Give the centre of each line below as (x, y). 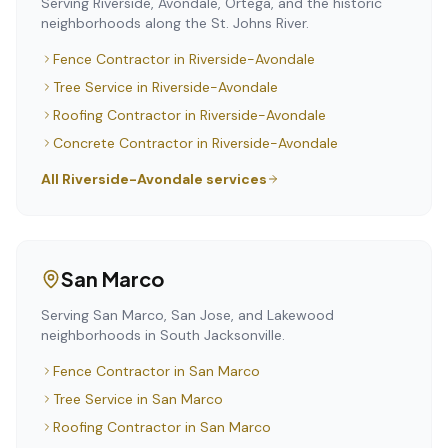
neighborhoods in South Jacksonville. (163, 335)
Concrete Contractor (123, 143)
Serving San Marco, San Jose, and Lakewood (187, 315)
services (235, 179)
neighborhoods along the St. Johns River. (175, 23)
